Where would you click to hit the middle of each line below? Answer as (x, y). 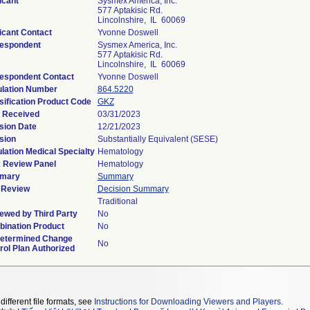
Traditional (117, 201)
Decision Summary (133, 189)
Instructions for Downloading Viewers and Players (188, 302)
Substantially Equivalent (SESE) (157, 139)
